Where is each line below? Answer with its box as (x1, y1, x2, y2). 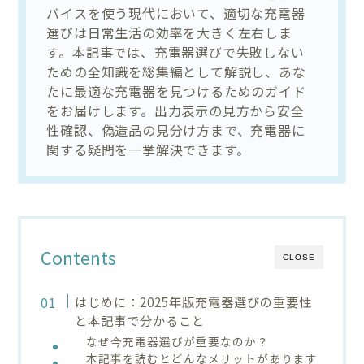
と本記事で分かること (74, 310, 205, 329)
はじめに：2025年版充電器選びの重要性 (74, 292, 312, 310)
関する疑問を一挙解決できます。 (46, 139, 250, 159)
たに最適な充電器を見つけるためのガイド (46, 80, 306, 101)
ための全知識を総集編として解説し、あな (46, 61, 306, 81)
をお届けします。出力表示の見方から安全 (46, 100, 305, 120)
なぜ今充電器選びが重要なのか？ (86, 332, 270, 349)
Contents (41, 244, 117, 270)
